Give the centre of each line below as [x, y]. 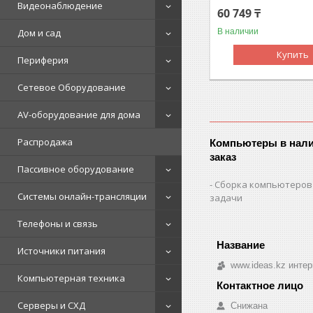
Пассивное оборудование [76, 169]
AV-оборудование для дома [79, 114]
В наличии [238, 31]
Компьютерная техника [71, 278]
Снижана [249, 305]
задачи [226, 197]
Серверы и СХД [51, 305]
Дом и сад [39, 32]
